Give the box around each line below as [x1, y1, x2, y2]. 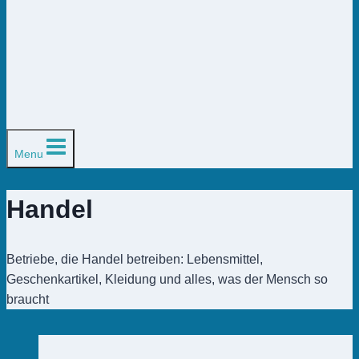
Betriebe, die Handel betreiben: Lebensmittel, [6, 252, 263, 267]
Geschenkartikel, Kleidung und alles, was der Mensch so [6, 272, 328, 287]
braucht [6, 292, 49, 307]
